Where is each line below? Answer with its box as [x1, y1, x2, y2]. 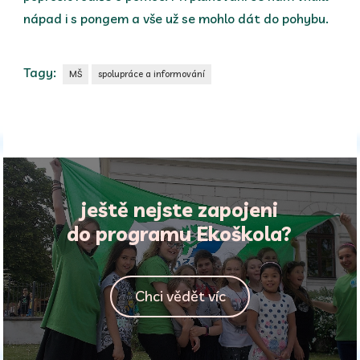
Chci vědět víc [134, 287, 226, 306]
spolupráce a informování [98, 68, 206, 80]
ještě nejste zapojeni [80, 197, 278, 223]
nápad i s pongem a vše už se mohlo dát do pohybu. [23, 10, 329, 27]
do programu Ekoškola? [67, 221, 292, 247]
